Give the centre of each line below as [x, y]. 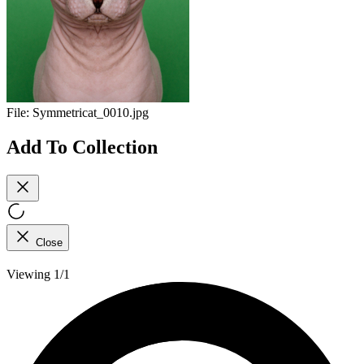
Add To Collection [82, 147]
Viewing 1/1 [38, 274]
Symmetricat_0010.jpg [91, 113]
